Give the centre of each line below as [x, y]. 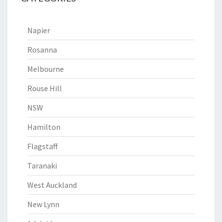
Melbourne [46, 69]
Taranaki [42, 166]
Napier [39, 30]
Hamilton [44, 127]
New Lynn [43, 204]
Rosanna [42, 50]
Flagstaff [42, 146]
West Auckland [52, 185]
